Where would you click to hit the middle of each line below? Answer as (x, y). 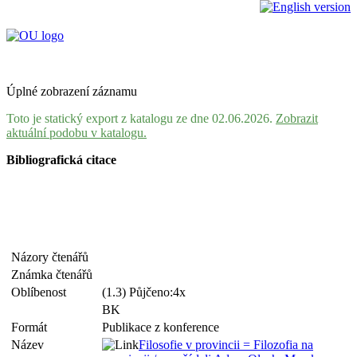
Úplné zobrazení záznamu (72, 91)
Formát (32, 327)
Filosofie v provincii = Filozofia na (226, 345)
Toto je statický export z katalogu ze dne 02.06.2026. (141, 118)
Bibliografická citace (61, 160)
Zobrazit (297, 118)
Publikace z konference (161, 327)
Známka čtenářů (55, 275)
